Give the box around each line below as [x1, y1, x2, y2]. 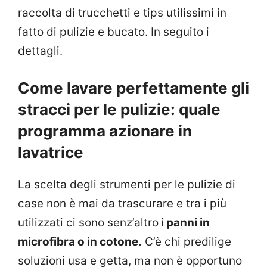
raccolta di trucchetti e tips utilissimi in [18, 5, 226, 20]
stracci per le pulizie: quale [18, 100, 221, 119]
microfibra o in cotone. [18, 235, 142, 249]
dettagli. [18, 44, 63, 58]
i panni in [159, 216, 210, 230]
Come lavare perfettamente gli [18, 79, 249, 98]
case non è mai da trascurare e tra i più [18, 197, 226, 211]
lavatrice [18, 143, 83, 162]
